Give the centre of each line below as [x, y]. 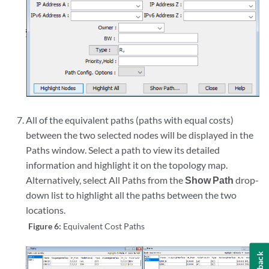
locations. [46, 210]
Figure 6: [46, 226]
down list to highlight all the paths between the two [131, 195]
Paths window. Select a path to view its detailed [123, 150]
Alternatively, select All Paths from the [106, 180]
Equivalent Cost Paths [104, 226]
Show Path [210, 180]
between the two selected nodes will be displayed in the [140, 134]
